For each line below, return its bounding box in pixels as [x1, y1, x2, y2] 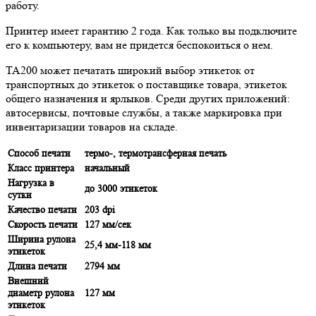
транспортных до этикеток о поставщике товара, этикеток [6, 77, 287, 91]
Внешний [8, 274, 49, 286]
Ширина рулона [8, 233, 75, 245]
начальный [85, 162, 130, 174]
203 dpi [85, 203, 115, 215]
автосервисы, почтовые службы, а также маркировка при [6, 105, 282, 119]
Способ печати [8, 147, 73, 159]
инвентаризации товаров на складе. [6, 119, 178, 133]
